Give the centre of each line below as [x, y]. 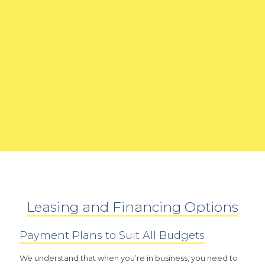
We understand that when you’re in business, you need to [129, 258]
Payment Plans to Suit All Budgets [112, 236]
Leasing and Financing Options [132, 207]
